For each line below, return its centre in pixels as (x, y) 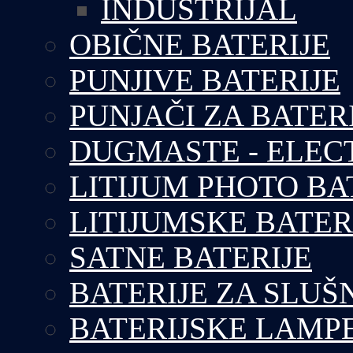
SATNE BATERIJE (191, 257)
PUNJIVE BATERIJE (205, 80)
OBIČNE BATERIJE (200, 45)
